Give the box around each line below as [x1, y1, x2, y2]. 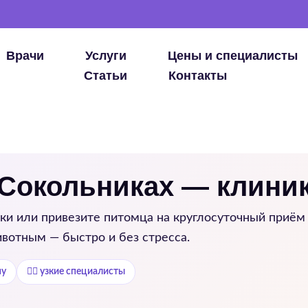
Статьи [84, 69, 128, 82]
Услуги [85, 49, 126, 63]
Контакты [168, 69, 228, 82]
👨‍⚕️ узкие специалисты [27, 267, 125, 276]
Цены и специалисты [167, 49, 298, 63]
